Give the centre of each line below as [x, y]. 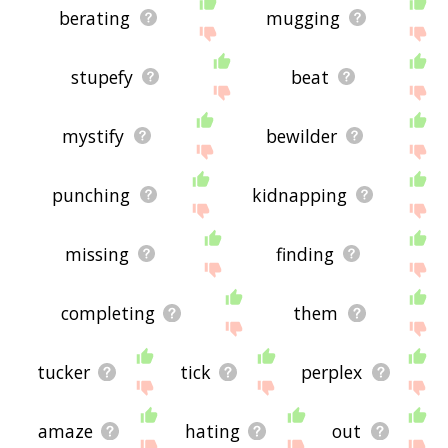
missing [97, 253]
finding [305, 253]
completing [107, 312]
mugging [302, 17]
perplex [332, 371]
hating [213, 430]
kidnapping [299, 194]
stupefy [101, 76]
